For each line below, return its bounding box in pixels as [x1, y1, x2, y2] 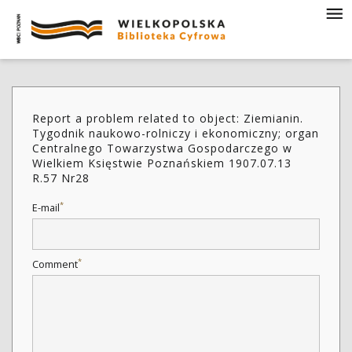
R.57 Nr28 [32, 170, 90, 185]
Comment [32, 258, 78, 271]
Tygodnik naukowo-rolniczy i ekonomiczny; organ [32, 126, 319, 141]
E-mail [32, 201, 60, 214]
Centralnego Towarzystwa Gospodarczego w [32, 141, 292, 156]
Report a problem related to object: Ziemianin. [32, 111, 303, 126]
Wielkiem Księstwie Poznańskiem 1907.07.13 [32, 156, 291, 170]
